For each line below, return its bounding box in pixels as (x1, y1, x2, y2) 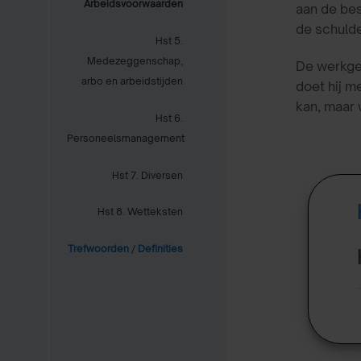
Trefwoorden (68, 243, 129, 255)
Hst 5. (156, 34, 183, 47)
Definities (138, 243, 183, 255)
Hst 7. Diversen (112, 168, 183, 181)
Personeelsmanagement (67, 131, 185, 144)
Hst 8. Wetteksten (98, 205, 183, 218)
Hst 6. (156, 111, 183, 124)
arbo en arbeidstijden (81, 74, 183, 87)
